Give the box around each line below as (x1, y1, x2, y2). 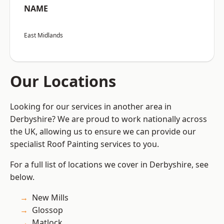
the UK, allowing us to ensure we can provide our (10, 126, 196, 137)
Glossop (32, 204, 63, 216)
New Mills (32, 192, 68, 203)
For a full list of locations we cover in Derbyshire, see (10, 159, 208, 170)
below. (10, 171, 34, 183)
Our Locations (10, 70, 116, 92)
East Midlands (24, 31, 63, 40)
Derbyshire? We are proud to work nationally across (10, 113, 207, 125)
